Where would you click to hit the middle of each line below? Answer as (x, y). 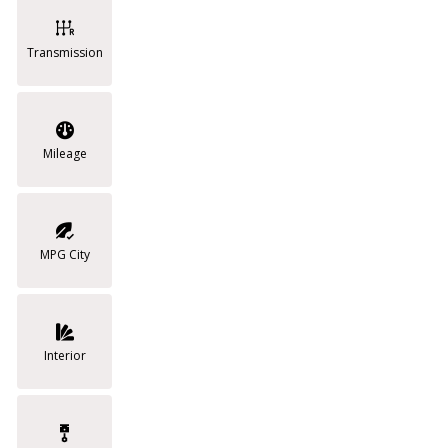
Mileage (64, 153)
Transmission (64, 52)
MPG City (64, 254)
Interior (64, 355)
